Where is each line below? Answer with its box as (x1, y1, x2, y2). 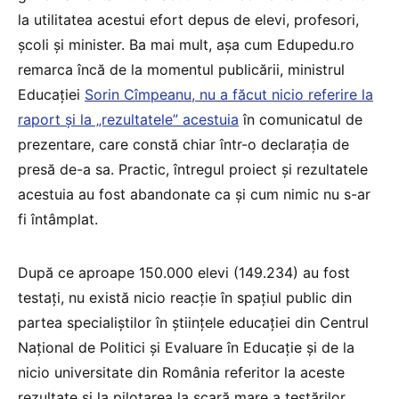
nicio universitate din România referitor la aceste (18, 362, 345, 381)
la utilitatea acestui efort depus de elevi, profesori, (18, 10, 359, 28)
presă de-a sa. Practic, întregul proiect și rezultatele (18, 159, 368, 178)
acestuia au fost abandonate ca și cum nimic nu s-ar (18, 184, 370, 203)
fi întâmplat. (18, 209, 98, 228)
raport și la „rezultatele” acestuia (18, 110, 239, 128)
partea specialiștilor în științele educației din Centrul (18, 313, 369, 331)
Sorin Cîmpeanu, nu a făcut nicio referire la (85, 85, 373, 103)
